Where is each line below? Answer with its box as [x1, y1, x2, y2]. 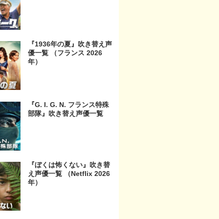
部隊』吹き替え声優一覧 [28, 109, 103, 117]
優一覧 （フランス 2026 [28, 49, 102, 57]
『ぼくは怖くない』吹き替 [28, 161, 110, 169]
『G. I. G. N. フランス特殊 [28, 100, 109, 109]
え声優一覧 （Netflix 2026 [28, 170, 110, 178]
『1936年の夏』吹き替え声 [28, 40, 112, 48]
